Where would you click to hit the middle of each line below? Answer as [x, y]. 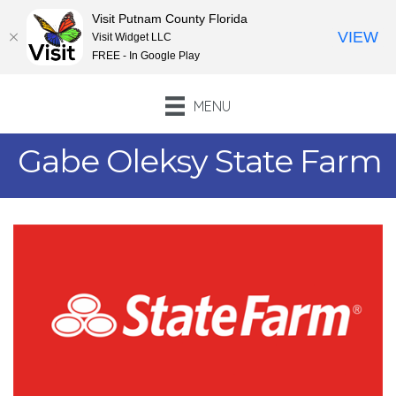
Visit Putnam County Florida [170, 18]
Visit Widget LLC [132, 37]
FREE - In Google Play [146, 55]
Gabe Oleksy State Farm [200, 161]
